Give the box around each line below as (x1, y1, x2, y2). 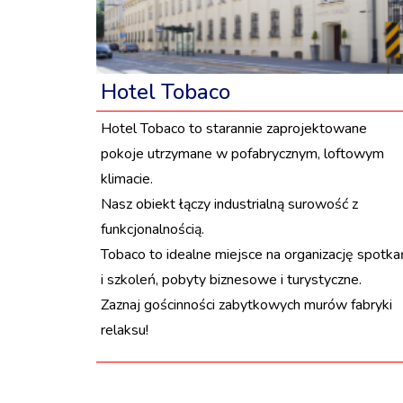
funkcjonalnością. (101, 219, 204, 240)
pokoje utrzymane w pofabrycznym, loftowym (101, 144, 384, 165)
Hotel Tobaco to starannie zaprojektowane (101, 119, 367, 139)
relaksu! (101, 320, 148, 341)
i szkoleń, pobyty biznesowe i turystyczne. (101, 270, 362, 291)
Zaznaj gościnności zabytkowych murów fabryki (101, 295, 392, 316)
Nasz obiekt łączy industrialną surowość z (101, 194, 358, 215)
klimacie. (101, 169, 153, 190)
